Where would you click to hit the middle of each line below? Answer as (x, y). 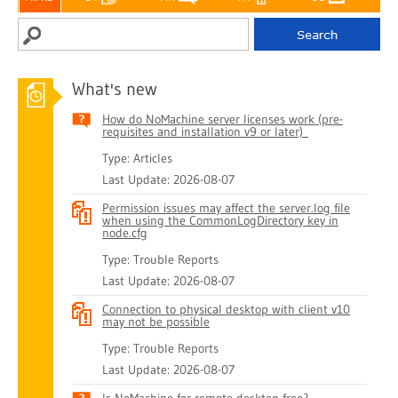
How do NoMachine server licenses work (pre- (223, 119)
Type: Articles (137, 158)
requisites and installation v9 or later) (205, 131)
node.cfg (125, 233)
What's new (115, 89)
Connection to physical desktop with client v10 (226, 309)
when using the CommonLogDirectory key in (220, 220)
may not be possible (156, 322)
